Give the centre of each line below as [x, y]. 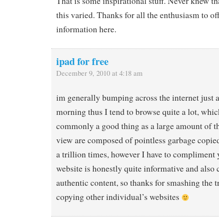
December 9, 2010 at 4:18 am [99, 73]
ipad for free [82, 61]
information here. [86, 29]
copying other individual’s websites [119, 197]
